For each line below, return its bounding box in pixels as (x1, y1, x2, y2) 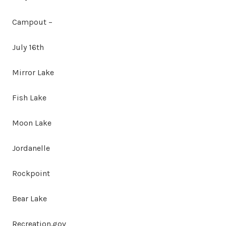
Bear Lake (12, 193, 47, 203)
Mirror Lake (12, 67, 54, 77)
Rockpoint (12, 168, 50, 178)
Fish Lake (12, 92, 46, 102)
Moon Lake (12, 118, 51, 128)
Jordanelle (12, 143, 50, 153)
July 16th (12, 42, 44, 52)
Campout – (12, 17, 52, 27)
